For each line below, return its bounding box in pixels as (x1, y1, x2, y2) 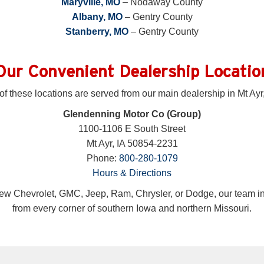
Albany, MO (71, 12, 123, 22)
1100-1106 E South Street (78, 124, 186, 134)
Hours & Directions (93, 168, 171, 178)
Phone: (86, 153, 119, 163)
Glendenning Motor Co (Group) (63, 109, 201, 119)
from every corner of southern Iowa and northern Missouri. (12, 203, 252, 213)
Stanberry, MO (65, 27, 128, 37)
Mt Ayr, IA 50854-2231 (86, 138, 178, 148)
